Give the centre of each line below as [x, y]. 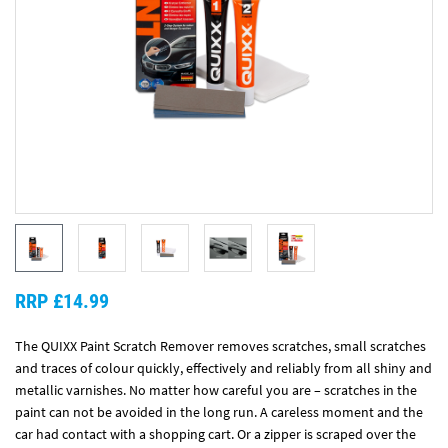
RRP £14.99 [62, 301]
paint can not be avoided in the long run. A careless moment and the [219, 412]
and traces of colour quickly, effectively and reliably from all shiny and [223, 368]
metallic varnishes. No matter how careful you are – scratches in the [216, 390]
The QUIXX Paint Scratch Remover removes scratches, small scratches [220, 346]
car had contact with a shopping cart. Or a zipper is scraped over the [215, 434]
